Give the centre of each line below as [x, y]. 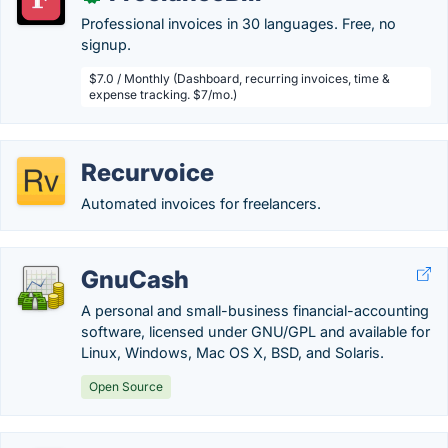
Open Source [126, 386]
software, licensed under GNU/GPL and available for [255, 331]
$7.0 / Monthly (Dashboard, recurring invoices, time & [239, 78]
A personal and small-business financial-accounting [255, 310]
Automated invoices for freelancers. [201, 203]
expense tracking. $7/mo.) [163, 94]
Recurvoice [147, 172]
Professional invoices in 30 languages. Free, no [238, 23]
